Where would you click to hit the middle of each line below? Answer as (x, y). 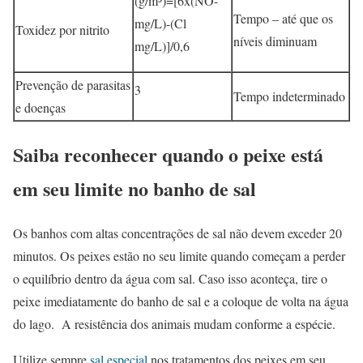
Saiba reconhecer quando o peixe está (168, 155)
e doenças (41, 108)
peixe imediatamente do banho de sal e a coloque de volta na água (181, 301)
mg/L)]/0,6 (162, 46)
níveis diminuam (275, 41)
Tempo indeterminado (289, 96)
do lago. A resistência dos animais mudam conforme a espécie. (174, 323)
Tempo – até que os (283, 19)
